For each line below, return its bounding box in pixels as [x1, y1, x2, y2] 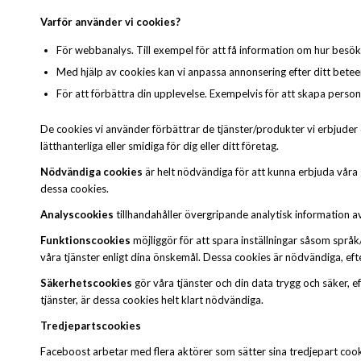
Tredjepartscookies [40, 319, 141, 333]
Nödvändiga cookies [40, 165, 145, 179]
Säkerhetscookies [40, 276, 135, 290]
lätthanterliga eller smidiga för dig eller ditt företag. [40, 139, 279, 153]
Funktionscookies [40, 234, 131, 247]
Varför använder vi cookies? [40, 15, 180, 28]
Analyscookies [40, 208, 116, 222]
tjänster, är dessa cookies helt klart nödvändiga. [40, 293, 263, 307]
